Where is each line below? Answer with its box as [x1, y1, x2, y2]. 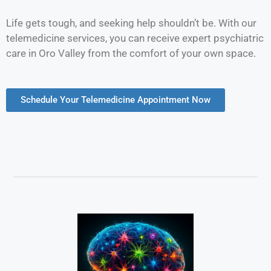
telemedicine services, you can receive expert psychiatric [6, 31, 264, 44]
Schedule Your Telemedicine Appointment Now [21, 94, 211, 106]
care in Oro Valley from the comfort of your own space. [6, 47, 256, 59]
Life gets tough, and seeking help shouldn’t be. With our [6, 16, 256, 29]
